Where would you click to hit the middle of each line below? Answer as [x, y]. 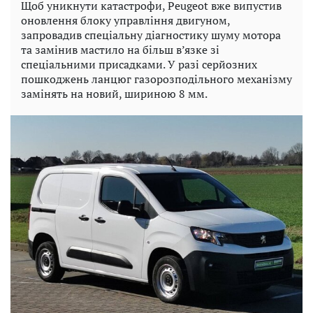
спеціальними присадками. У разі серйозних [139, 64]
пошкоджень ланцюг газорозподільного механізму [156, 79]
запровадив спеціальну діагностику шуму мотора [151, 35]
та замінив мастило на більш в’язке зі [120, 49]
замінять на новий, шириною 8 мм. [114, 93]
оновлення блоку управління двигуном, [125, 20]
